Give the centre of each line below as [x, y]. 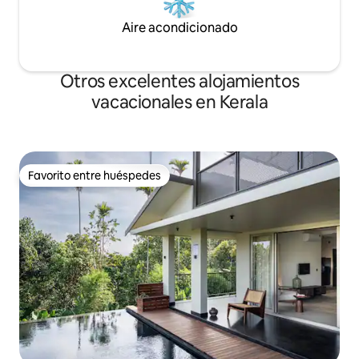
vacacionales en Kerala [179, 102]
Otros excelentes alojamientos [179, 81]
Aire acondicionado [179, 28]
